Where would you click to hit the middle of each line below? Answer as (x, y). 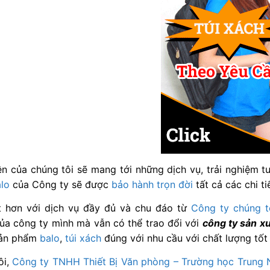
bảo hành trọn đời (152, 184)
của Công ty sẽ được (61, 184)
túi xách (83, 238)
